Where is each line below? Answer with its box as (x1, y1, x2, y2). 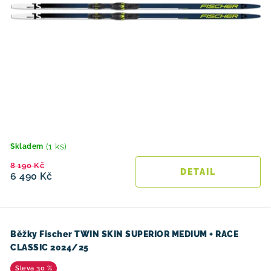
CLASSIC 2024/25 (10, 243, 89, 252)
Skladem (10, 142, 44, 151)
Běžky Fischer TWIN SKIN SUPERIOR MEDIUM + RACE (10, 229, 238, 239)
